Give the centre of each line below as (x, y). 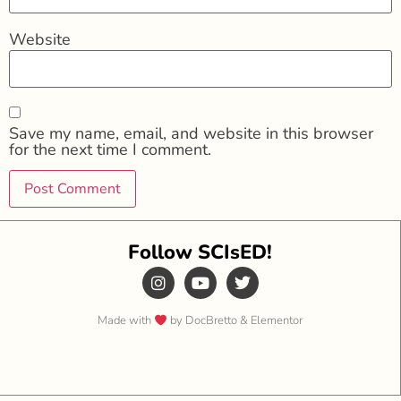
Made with (126, 321)
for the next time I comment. (110, 149)
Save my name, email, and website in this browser (191, 133)
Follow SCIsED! (200, 253)
